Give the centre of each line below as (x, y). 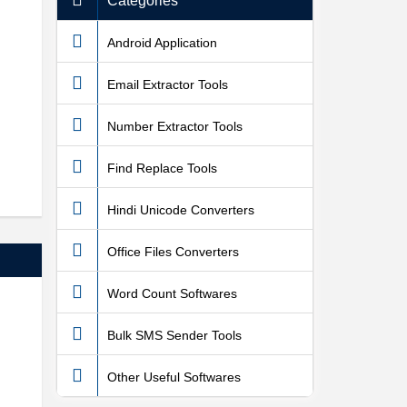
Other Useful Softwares (174, 377)
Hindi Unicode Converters (181, 209)
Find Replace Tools (162, 168)
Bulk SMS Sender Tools (174, 335)
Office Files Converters (173, 251)
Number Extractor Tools (175, 126)
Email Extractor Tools (168, 84)
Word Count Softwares (172, 293)
